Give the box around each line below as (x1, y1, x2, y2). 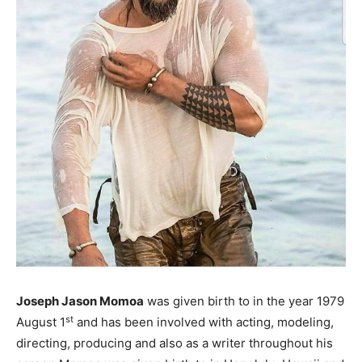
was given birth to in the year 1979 (144, 293, 344, 309)
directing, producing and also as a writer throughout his (16, 335, 333, 351)
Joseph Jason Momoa (16, 293, 144, 309)
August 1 (16, 314, 65, 330)
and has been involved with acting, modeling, (74, 314, 334, 330)
